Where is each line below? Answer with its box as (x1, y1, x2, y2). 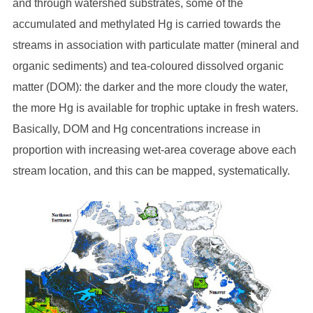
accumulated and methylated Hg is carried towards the (12, 18, 281, 30)
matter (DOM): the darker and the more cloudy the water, (12, 81, 288, 93)
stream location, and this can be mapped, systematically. (12, 165, 290, 177)
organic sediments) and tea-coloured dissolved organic (12, 60, 284, 72)
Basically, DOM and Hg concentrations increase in (12, 123, 261, 135)
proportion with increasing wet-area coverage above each (12, 144, 296, 156)
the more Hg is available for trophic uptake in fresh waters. (12, 102, 298, 114)
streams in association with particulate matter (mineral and (12, 39, 299, 51)
